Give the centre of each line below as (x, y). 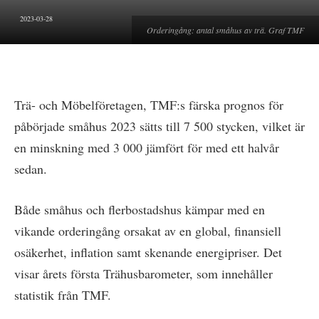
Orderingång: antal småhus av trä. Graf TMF (225, 30)
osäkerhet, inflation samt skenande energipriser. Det (148, 252)
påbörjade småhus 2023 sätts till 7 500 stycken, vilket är (159, 126)
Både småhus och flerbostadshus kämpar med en (140, 210)
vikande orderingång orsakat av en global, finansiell (148, 231)
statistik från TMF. (63, 295)
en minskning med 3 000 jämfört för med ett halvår (147, 147)
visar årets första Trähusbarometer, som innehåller (143, 274)
